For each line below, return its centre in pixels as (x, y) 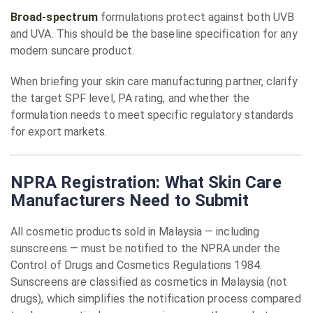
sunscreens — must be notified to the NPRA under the (146, 248)
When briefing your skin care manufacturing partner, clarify (154, 81)
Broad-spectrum (54, 17)
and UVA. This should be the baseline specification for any (154, 34)
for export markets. (59, 132)
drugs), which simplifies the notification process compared (156, 299)
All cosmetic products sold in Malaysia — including (135, 232)
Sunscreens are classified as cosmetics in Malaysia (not (149, 282)
